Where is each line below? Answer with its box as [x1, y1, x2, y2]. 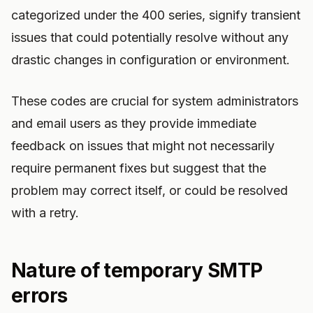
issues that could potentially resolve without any [11, 30, 289, 45]
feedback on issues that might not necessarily [11, 138, 275, 153]
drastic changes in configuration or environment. [11, 52, 290, 67]
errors [11, 284, 68, 307]
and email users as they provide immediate [11, 116, 256, 131]
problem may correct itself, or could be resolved [11, 183, 288, 198]
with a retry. [11, 205, 79, 220]
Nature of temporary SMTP [11, 259, 263, 282]
